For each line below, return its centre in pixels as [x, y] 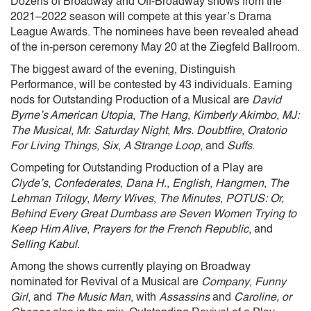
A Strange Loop [162, 146]
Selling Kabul [44, 245]
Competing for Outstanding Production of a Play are [137, 168]
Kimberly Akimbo [235, 116]
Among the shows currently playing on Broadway [131, 267]
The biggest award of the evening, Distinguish [123, 70]
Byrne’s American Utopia [72, 116]
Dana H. [146, 184]
